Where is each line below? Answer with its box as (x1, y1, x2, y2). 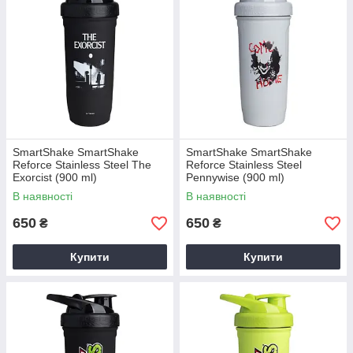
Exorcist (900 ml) (13, 171, 97, 184)
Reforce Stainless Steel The (13, 158, 151, 171)
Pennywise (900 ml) (186, 171, 284, 184)
